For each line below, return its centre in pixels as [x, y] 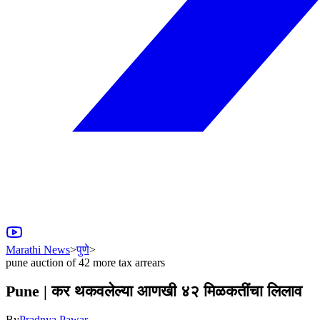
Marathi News [38, 249]
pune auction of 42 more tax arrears [85, 262]
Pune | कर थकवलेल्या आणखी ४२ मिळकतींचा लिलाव [154, 291]
